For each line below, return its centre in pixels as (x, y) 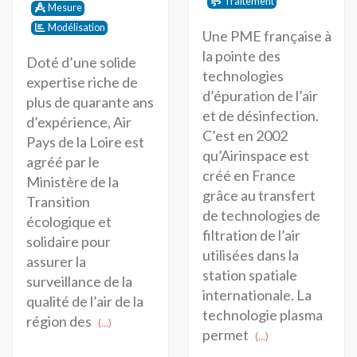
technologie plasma (262, 314)
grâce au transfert (259, 195)
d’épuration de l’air (260, 95)
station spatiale (249, 275)
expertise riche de (82, 82)
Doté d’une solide (81, 62)
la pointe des (241, 55)
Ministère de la (72, 181)
